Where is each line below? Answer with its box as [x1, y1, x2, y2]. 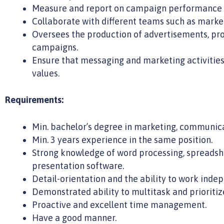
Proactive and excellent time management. [32, 199, 206, 210]
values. [32, 67, 59, 78]
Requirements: [5, 94, 63, 105]
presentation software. [32, 160, 124, 171]
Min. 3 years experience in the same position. [32, 134, 212, 145]
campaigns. [32, 41, 78, 52]
